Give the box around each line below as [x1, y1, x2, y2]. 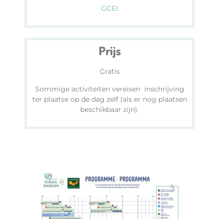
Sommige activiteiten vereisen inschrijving [35, 84, 184, 93]
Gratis [99, 67, 120, 76]
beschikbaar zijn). [80, 105, 139, 114]
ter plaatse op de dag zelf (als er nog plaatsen [32, 94, 187, 104]
